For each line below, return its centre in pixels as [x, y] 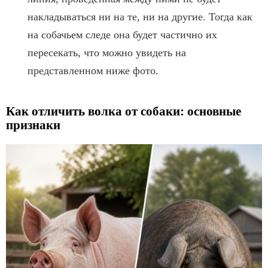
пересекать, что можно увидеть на [107, 52]
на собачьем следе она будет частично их [122, 34]
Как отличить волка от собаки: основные [124, 111]
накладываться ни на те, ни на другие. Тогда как [140, 16]
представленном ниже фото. [93, 70]
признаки [33, 125]
